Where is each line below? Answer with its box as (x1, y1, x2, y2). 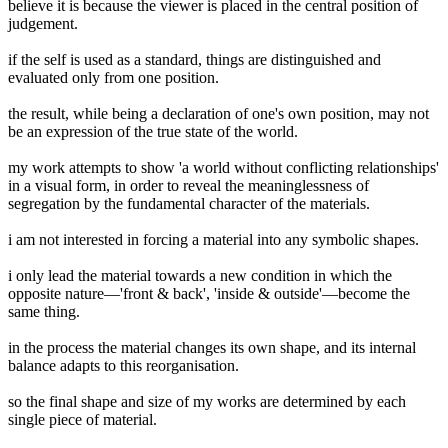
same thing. (8, 302, 80, 320)
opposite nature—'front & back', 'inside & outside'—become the (8, 284, 410, 302)
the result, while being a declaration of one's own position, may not (8, 104, 429, 122)
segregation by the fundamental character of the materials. (8, 194, 370, 212)
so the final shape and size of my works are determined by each (8, 392, 406, 410)
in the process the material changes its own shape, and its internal (8, 338, 416, 356)
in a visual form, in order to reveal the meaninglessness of (8, 176, 369, 194)
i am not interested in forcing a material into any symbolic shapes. (8, 230, 419, 248)
